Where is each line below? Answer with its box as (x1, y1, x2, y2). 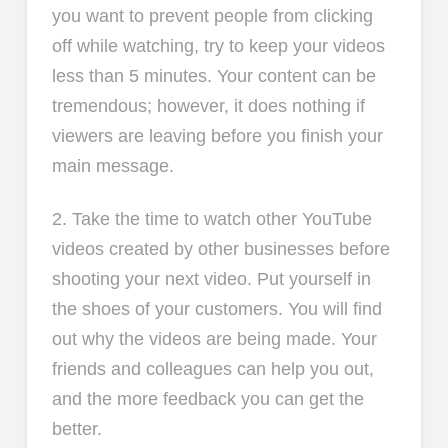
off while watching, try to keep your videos (51, 35, 385, 56)
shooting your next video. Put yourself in (51, 269, 371, 290)
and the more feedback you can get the (51, 389, 364, 410)
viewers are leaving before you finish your (51, 125, 383, 146)
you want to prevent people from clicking (51, 5, 373, 26)
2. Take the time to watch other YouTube (51, 209, 372, 230)
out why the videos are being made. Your (51, 329, 377, 350)
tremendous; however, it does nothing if (51, 95, 365, 116)
